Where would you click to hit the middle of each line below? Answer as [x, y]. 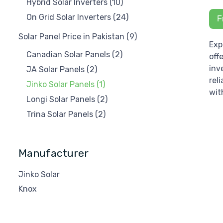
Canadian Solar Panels [68, 54]
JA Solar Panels [56, 69]
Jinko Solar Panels [60, 84]
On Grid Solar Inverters [69, 17]
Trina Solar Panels [60, 114]
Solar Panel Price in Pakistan [71, 36]
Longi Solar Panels [61, 99]
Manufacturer [54, 153]
